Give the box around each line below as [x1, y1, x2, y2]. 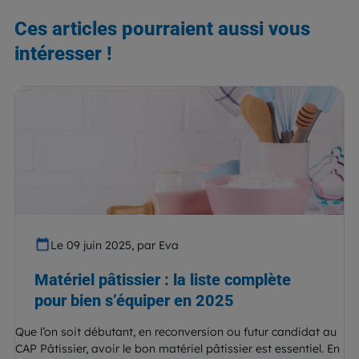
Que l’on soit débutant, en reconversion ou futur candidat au [15, 324, 337, 339]
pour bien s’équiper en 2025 [34, 290, 234, 310]
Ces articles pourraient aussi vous [14, 17, 310, 40]
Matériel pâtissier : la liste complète [34, 269, 291, 289]
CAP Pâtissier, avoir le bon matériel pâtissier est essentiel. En [15, 341, 340, 356]
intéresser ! [14, 42, 112, 65]
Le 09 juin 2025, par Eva [50, 237, 179, 252]
